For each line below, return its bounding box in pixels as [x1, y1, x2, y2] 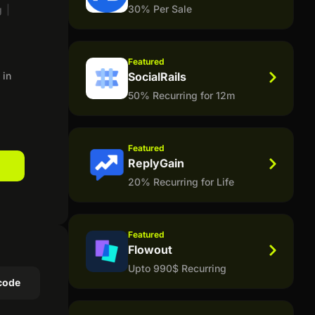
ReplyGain [127, 155, 184, 170]
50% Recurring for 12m [127, 89, 235, 101]
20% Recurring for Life [127, 175, 234, 188]
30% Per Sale [127, 2, 192, 15]
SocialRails [127, 69, 186, 84]
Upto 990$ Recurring [127, 262, 226, 274]
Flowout [127, 242, 172, 257]
